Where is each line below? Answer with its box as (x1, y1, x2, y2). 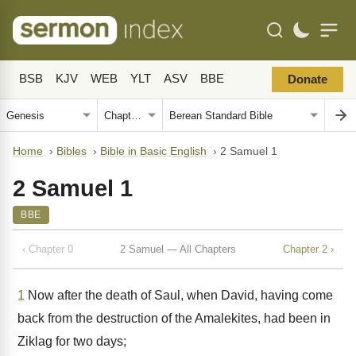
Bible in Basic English (100, 145, 207, 157)
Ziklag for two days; (17, 335, 126, 348)
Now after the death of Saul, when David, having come (25, 288, 333, 302)
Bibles (56, 145, 87, 157)
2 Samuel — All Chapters (120, 242, 236, 255)
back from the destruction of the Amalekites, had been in (17, 311, 331, 325)
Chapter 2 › (283, 242, 334, 255)
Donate (288, 73, 327, 86)
